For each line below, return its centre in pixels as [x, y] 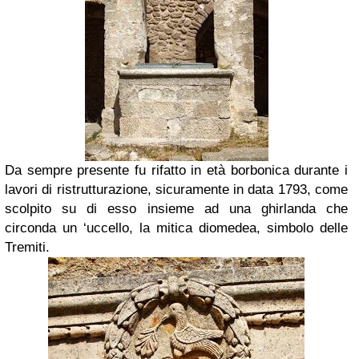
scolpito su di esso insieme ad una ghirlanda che [176, 208]
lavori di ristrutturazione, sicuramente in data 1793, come [176, 189]
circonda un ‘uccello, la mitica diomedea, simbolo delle [176, 228]
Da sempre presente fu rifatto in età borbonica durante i [176, 170]
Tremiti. [27, 247]
